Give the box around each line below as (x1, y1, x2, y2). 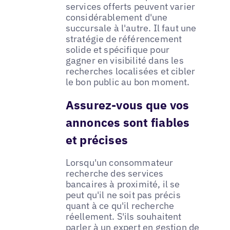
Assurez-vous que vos (65, 97, 189, 112)
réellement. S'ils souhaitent (65, 210, 182, 222)
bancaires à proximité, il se (65, 178, 180, 190)
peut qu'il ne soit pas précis (65, 188, 181, 201)
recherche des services (65, 167, 164, 179)
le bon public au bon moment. (65, 75, 190, 88)
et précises (65, 131, 128, 147)
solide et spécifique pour (65, 43, 170, 55)
